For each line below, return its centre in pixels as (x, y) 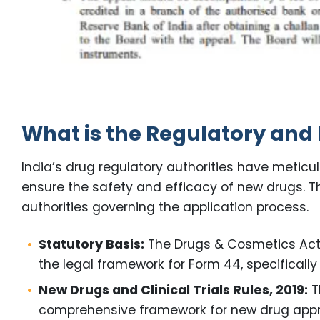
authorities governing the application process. (165, 207)
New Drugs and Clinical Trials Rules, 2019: (174, 290)
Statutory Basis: (92, 245)
